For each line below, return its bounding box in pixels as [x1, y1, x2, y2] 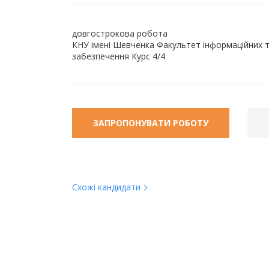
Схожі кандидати [71, 181, 141, 193]
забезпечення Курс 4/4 [71, 50, 165, 62]
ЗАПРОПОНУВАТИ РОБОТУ [92, 117, 208, 128]
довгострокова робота [71, 28, 168, 39]
